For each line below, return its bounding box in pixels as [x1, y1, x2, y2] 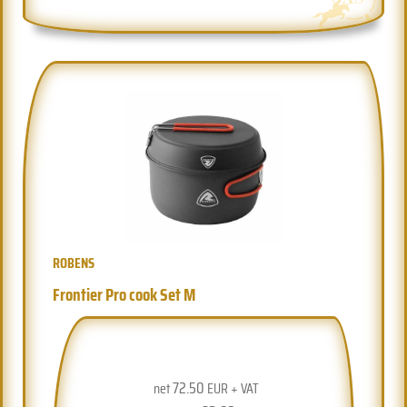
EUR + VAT [204, 376, 260, 400]
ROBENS [53, 251, 95, 274]
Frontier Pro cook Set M [53, 280, 196, 308]
